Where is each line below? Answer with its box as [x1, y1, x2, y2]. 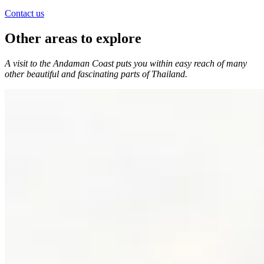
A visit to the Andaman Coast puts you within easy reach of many [5, 58, 247, 68]
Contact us [5, 8, 44, 19]
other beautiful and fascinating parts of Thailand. [5, 69, 192, 79]
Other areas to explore [5, 31, 141, 47]
